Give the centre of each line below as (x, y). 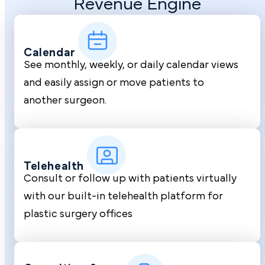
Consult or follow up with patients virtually (130, 178)
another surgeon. (65, 100)
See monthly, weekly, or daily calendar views (131, 65)
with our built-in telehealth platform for (123, 196)
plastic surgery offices (78, 214)
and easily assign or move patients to (114, 83)
